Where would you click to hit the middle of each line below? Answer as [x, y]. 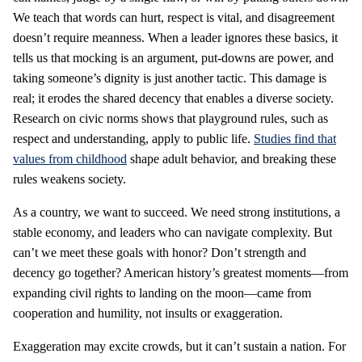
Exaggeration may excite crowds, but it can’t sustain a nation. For [179, 346]
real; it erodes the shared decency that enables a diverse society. [173, 98]
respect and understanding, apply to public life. [133, 139]
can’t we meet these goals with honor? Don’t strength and [160, 253]
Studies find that [295, 139]
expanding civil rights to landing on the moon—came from [162, 293]
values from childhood [70, 159]
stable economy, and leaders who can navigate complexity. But [173, 232]
